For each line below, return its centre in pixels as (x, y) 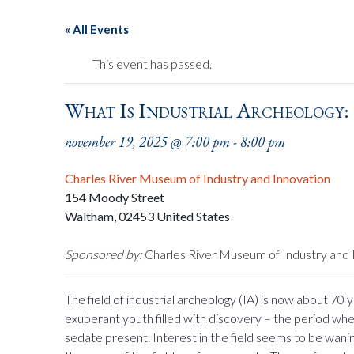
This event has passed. (153, 64)
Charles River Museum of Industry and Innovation (198, 178)
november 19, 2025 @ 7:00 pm (148, 142)
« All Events (97, 29)
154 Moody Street (115, 197)
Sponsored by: (104, 254)
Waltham (90, 216)
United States (194, 216)
